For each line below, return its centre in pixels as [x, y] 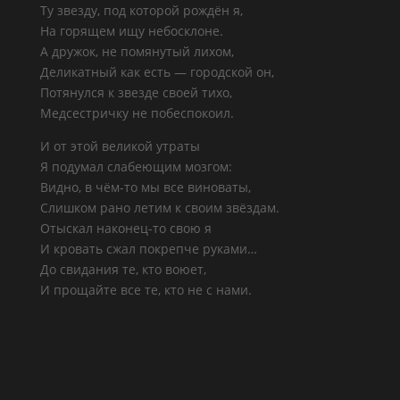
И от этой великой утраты [120, 146]
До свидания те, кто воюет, [123, 269]
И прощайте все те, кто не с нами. [146, 290]
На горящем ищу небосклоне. [131, 31]
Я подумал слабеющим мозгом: [136, 167]
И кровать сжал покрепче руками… [148, 249]
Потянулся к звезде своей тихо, [136, 92]
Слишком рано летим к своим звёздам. [159, 208]
